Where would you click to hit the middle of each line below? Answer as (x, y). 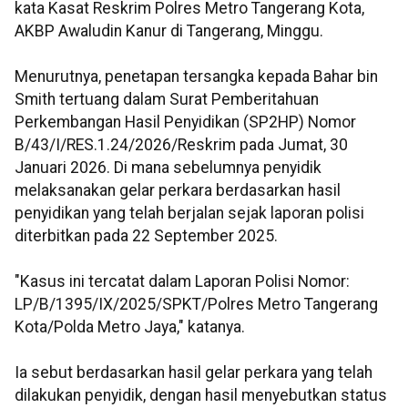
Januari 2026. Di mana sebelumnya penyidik (168, 168)
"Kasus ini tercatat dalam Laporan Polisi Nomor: (182, 282)
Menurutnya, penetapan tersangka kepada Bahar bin (196, 77)
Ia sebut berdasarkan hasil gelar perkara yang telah (194, 373)
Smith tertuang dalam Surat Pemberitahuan (167, 100)
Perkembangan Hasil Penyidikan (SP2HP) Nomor (185, 122)
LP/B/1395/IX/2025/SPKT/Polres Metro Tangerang (196, 305)
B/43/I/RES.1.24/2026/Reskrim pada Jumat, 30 (181, 145)
